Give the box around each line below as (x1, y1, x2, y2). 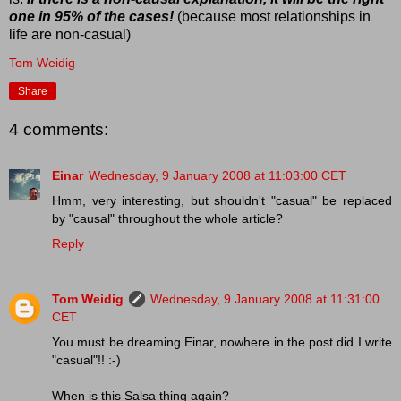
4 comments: (9, 120, 108, 140)
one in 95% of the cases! (9, 9, 177, 25)
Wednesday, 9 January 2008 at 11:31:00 (150, 292, 380, 307)
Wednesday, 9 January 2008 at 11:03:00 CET (89, 168, 346, 183)
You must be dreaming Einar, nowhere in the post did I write (52, 335, 392, 350)
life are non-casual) (9, 27, 131, 43)
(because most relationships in (177, 9, 371, 25)
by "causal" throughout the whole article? (52, 211, 283, 226)
